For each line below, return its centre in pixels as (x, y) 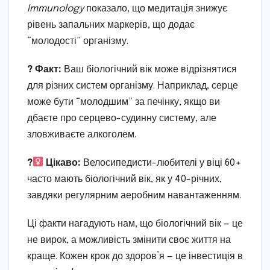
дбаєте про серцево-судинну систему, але (122, 118)
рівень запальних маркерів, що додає (111, 25)
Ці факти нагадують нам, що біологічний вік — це (135, 224)
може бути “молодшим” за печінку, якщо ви (124, 102)
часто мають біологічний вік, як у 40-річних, (124, 179)
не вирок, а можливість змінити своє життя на (129, 240)
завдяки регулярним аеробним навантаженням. (134, 195)
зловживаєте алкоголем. (82, 134)
